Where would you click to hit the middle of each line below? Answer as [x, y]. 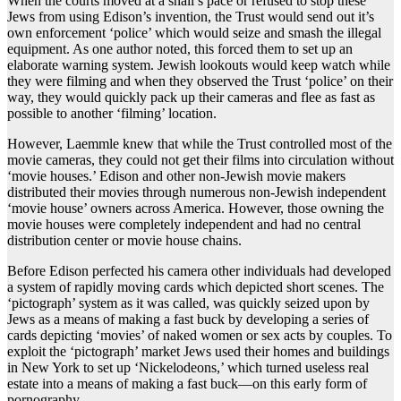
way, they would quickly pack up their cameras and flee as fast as [191, 98]
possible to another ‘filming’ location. [112, 114]
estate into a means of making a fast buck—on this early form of [187, 384]
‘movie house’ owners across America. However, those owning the [196, 209]
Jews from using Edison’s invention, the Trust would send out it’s [191, 17]
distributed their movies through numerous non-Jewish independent [196, 192]
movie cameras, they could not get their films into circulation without [200, 160]
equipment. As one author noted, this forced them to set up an [180, 49]
